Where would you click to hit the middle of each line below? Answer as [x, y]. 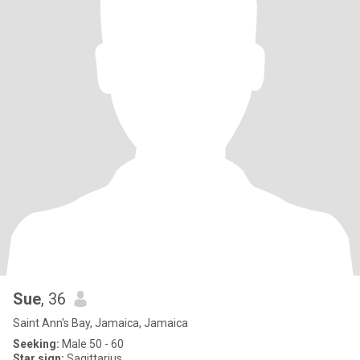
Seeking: [36, 344]
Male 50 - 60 [92, 344]
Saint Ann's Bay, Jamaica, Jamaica [100, 323]
